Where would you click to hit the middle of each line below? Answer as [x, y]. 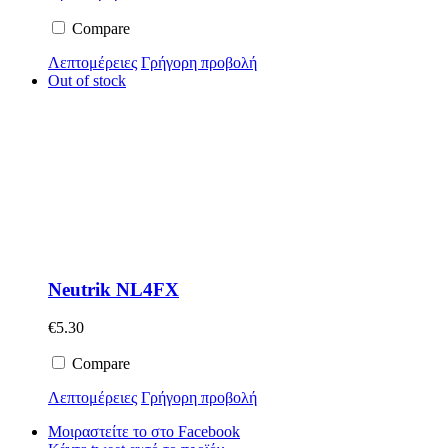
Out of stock [87, 80]
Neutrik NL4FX [113, 289]
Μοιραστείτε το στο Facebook [144, 432]
